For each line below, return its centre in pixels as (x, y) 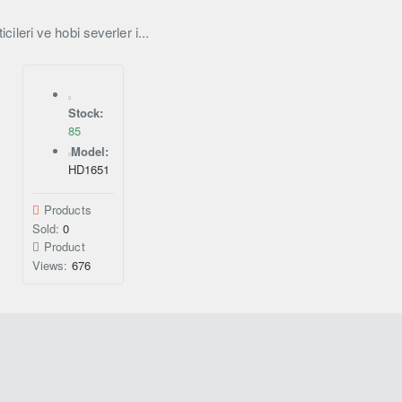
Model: (90, 151)
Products (67, 210)
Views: (52, 265)
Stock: (86, 113)
